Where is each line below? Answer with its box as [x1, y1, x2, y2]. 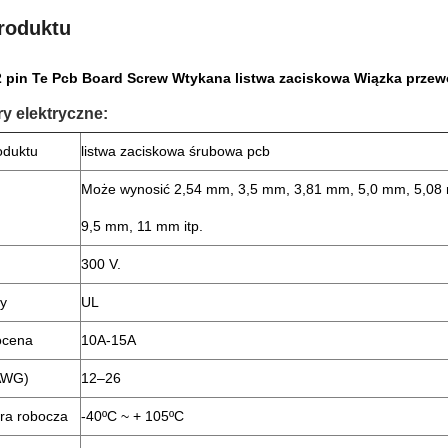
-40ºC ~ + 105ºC [81, 408, 184, 424]
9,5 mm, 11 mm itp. [81, 218, 203, 234]
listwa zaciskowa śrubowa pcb [81, 143, 270, 159]
